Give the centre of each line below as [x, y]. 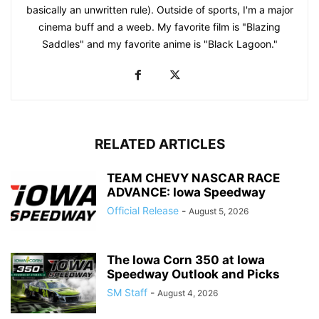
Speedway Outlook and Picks [193, 274]
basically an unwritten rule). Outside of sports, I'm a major [159, 9]
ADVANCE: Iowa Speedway [186, 192]
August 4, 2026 [188, 293]
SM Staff [127, 292]
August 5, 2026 [219, 211]
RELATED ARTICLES [159, 144]
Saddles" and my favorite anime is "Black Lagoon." [159, 43]
